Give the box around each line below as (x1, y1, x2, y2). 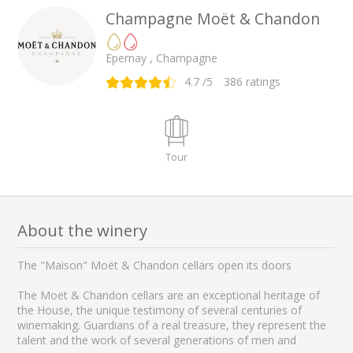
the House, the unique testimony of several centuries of (17, 303, 303, 318)
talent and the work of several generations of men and (17, 333, 297, 348)
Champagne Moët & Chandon (106, 7, 321, 29)
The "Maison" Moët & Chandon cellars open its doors (17, 258, 292, 273)
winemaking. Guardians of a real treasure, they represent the (17, 318, 327, 333)
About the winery (17, 219, 148, 242)
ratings (243, 74, 281, 90)
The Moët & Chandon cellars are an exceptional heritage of (17, 288, 321, 303)
